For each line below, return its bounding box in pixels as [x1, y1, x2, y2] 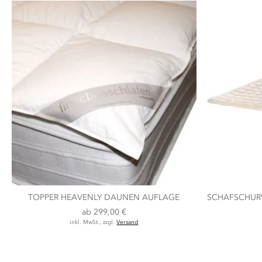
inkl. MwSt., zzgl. [70, 218, 117, 226]
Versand [116, 218, 139, 226]
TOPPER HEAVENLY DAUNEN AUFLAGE [28, 192, 180, 202]
